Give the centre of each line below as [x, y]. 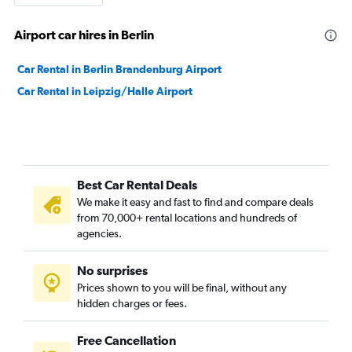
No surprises [112, 270]
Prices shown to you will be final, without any [182, 288]
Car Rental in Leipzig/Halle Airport [105, 91]
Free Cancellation [126, 340]
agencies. [99, 233]
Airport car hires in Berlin [84, 35]
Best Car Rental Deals [137, 185]
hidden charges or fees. [132, 303]
